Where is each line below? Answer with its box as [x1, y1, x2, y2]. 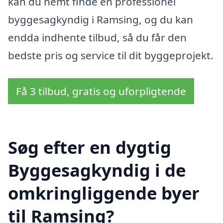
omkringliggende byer [8, 181, 200, 205]
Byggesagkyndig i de [8, 158, 186, 182]
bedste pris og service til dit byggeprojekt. [8, 48, 214, 62]
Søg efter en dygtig [8, 135, 171, 159]
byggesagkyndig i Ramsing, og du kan [8, 12, 193, 26]
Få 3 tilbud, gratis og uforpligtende [16, 84, 186, 98]
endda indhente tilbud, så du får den [8, 30, 187, 44]
